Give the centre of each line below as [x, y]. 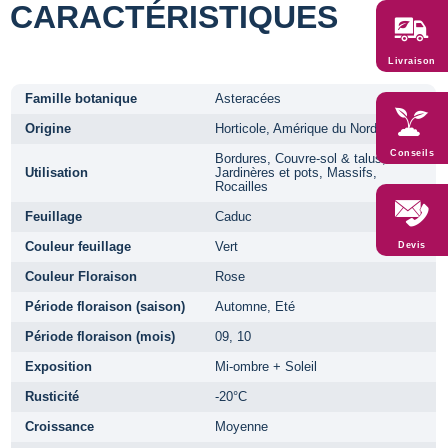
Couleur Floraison [81, 276]
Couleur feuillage [78, 246]
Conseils [412, 152]
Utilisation [56, 172]
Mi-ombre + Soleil [266, 366]
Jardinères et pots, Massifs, [296, 172]
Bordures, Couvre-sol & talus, [300, 158]
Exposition [58, 366]
